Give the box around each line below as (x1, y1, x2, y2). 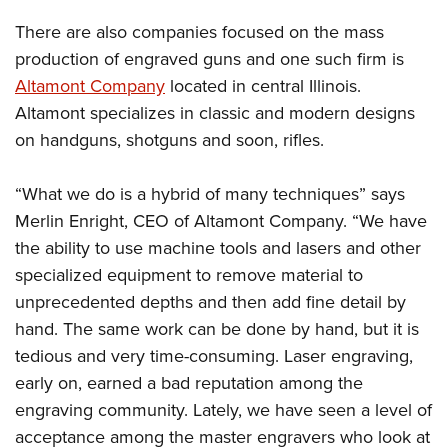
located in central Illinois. (165, 72, 361, 98)
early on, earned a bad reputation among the (15, 369, 363, 395)
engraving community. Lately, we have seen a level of (15, 396, 432, 422)
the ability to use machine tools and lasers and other (15, 234, 421, 260)
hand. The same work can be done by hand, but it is (15, 315, 419, 341)
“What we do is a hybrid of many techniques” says (15, 180, 405, 206)
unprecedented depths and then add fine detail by (15, 288, 406, 314)
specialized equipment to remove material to (15, 261, 363, 287)
